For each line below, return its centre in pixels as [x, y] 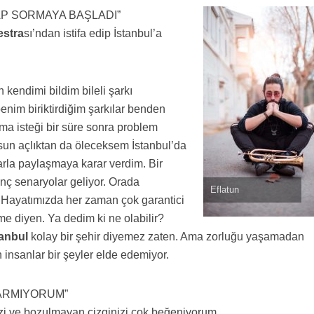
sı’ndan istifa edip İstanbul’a [93, 33]
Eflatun [225, 190]
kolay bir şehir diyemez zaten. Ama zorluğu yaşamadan [166, 237]
